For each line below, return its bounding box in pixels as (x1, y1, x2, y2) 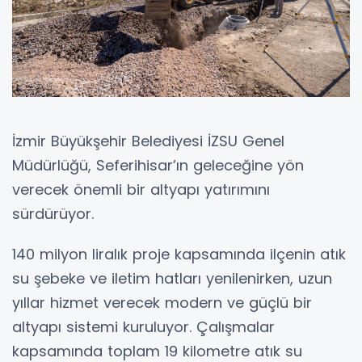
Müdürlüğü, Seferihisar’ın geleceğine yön (12, 154, 304, 175)
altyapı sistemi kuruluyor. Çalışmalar (12, 316, 275, 337)
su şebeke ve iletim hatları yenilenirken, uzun (12, 267, 332, 288)
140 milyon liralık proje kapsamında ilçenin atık (12, 243, 346, 264)
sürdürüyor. (12, 203, 94, 224)
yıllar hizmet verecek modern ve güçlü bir (12, 292, 312, 313)
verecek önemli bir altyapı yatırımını (12, 179, 270, 200)
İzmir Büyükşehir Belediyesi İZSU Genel (12, 130, 284, 151)
